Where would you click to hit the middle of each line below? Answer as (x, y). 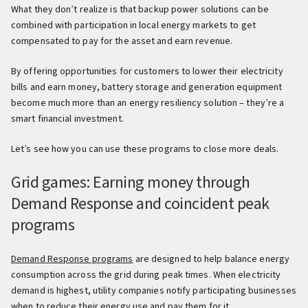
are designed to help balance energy (211, 259)
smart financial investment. (67, 119)
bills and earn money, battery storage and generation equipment (147, 87)
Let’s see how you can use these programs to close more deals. (145, 149)
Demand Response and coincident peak (140, 204)
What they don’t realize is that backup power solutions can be (140, 10)
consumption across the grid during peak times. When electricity (146, 275)
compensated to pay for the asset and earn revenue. (122, 41)
